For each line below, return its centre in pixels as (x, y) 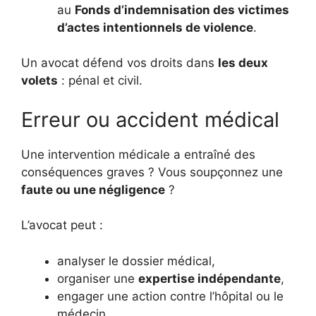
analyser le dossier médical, (136, 261)
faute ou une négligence (93, 189)
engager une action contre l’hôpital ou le (170, 296)
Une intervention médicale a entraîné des (138, 154)
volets (39, 80)
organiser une (98, 278)
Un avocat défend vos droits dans (120, 63)
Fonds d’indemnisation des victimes (182, 10)
